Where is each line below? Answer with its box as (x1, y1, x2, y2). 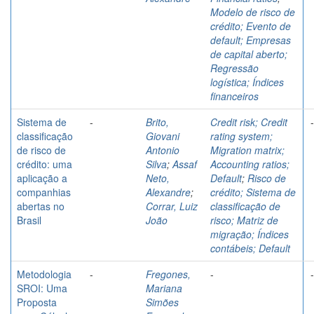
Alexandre (146, 184, 191, 199)
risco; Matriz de (210, 212, 278, 227)
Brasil (17, 212, 41, 227)
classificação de (210, 198, 280, 213)
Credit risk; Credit (210, 114, 287, 129)
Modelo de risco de (210, 4, 295, 19)
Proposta (17, 294, 57, 309)
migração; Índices (210, 226, 289, 241)
